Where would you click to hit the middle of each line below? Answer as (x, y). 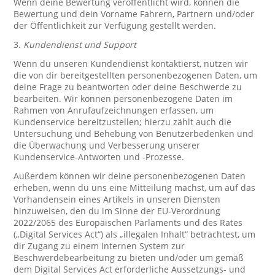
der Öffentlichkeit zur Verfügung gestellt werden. (115, 25)
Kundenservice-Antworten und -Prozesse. (99, 157)
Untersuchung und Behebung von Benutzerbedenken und (134, 134)
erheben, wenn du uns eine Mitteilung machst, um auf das (135, 188)
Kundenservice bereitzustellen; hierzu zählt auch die (123, 122)
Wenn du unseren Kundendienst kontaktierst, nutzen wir (131, 64)
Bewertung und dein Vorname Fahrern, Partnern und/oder (134, 14)
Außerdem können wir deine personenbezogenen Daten (130, 176)
